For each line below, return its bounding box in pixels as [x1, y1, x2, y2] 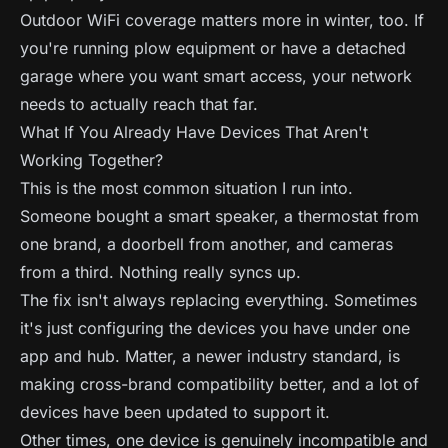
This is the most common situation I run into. [20, 178, 353, 198]
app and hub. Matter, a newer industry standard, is [20, 346, 400, 366]
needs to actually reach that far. [20, 94, 258, 114]
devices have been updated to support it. [20, 402, 330, 422]
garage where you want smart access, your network [20, 66, 412, 86]
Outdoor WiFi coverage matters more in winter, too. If [20, 10, 424, 30]
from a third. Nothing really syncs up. [20, 262, 301, 282]
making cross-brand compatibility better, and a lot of [20, 374, 419, 394]
